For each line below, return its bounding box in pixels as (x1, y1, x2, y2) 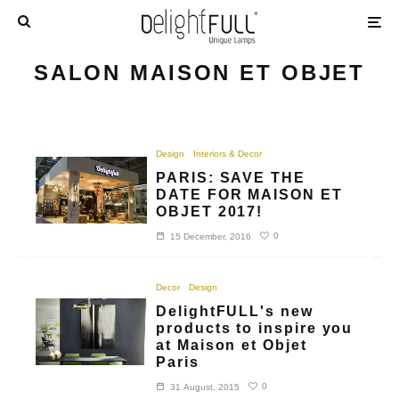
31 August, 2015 (170, 381, 240, 392)
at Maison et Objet (156, 337, 307, 353)
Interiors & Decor (193, 148, 263, 159)
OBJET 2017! (156, 203, 264, 219)
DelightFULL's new (156, 303, 313, 319)
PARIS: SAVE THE (156, 169, 305, 185)
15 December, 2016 (170, 231, 252, 241)
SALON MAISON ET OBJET (33, 60, 366, 85)
